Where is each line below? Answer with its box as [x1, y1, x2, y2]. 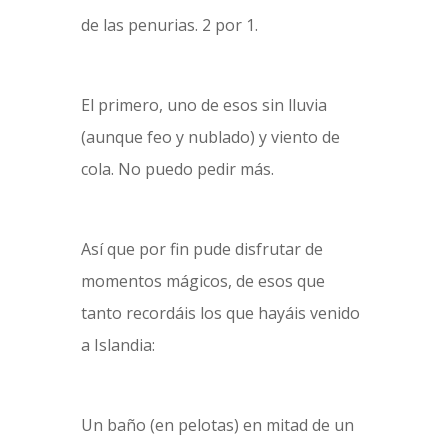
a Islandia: [80, 334, 155, 356]
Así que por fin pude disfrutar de [80, 238, 323, 260]
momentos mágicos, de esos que [80, 270, 325, 292]
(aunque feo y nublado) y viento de [80, 126, 340, 148]
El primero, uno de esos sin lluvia [80, 94, 327, 116]
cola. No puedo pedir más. [80, 158, 274, 180]
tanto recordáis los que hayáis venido [80, 302, 360, 324]
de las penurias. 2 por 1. [80, 14, 258, 36]
